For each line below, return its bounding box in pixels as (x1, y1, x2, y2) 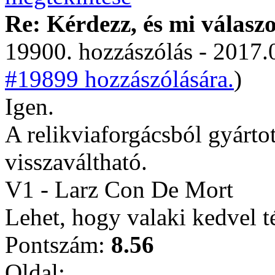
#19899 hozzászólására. (5, 66, 234, 92)
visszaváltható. (5, 149, 147, 175)
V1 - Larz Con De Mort (5, 176, 233, 203)
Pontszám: (5, 231, 111, 258)
